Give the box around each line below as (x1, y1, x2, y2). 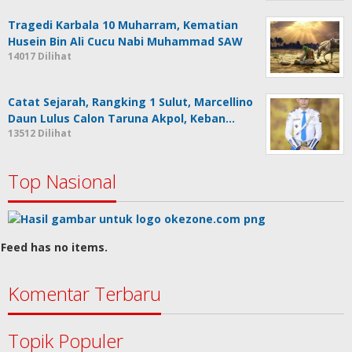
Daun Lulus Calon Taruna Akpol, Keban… (8, 110, 235, 126)
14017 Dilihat (8, 49, 71, 63)
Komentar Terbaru (8, 280, 161, 307)
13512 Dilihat (8, 126, 71, 140)
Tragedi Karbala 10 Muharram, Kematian (8, 16, 238, 32)
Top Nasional (8, 167, 116, 194)
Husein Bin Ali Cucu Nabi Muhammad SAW (8, 33, 243, 49)
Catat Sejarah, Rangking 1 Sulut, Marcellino (8, 93, 253, 109)
